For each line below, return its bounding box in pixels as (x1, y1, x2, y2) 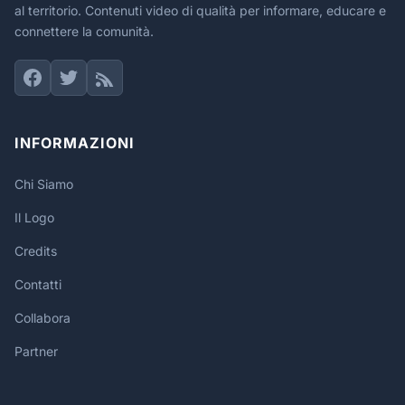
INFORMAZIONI (14, 134, 135, 152)
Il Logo (14, 210, 54, 225)
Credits (14, 243, 57, 259)
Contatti (14, 277, 61, 292)
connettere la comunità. (14, 24, 154, 39)
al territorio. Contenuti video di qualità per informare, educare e (14, 3, 386, 18)
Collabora (14, 310, 71, 325)
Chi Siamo (14, 176, 73, 192)
